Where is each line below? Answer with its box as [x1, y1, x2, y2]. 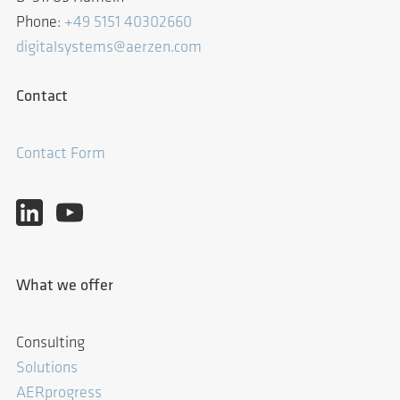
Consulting [16, 334, 85, 352]
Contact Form [16, 145, 105, 162]
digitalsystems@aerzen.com [16, 38, 202, 56]
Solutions [16, 359, 78, 377]
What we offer [16, 277, 113, 295]
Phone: [16, 13, 64, 31]
